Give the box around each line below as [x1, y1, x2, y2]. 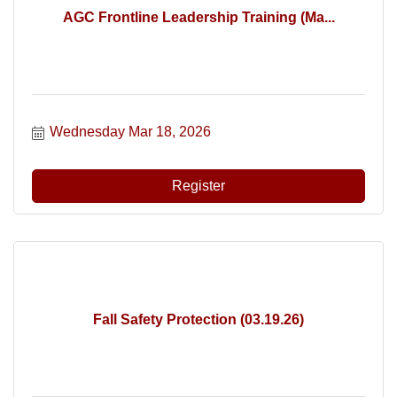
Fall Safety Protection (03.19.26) [93, 311, 304, 327]
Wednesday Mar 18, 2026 [50, 124, 211, 139]
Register [172, 178, 225, 193]
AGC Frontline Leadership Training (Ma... [62, 9, 335, 25]
